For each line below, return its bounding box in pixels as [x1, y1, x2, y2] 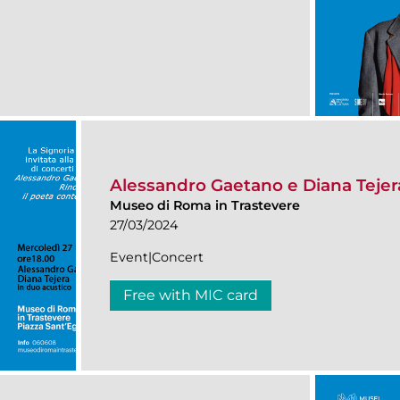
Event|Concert [110, 249, 204, 266]
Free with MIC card [123, 287, 258, 304]
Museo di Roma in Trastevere [110, 197, 300, 214]
